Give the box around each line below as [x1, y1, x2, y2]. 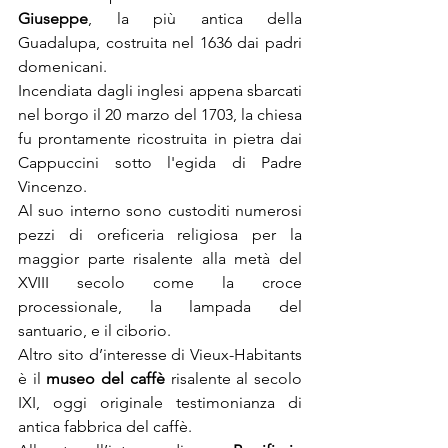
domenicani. [18, 57, 107, 76]
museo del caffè [46, 369, 165, 388]
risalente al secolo [164, 369, 303, 388]
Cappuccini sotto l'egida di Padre [18, 153, 302, 172]
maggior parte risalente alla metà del [18, 249, 302, 268]
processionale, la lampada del [18, 297, 302, 316]
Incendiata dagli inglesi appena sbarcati [18, 81, 302, 100]
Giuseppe [18, 9, 88, 28]
